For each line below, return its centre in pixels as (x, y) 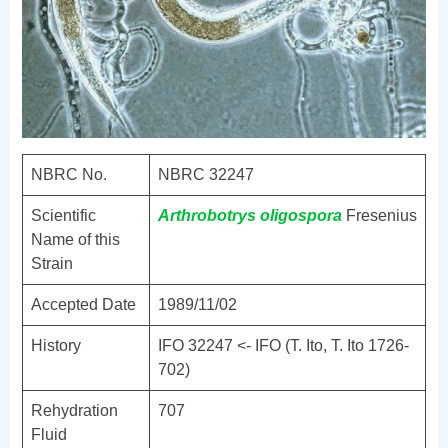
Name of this (75, 239)
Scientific (63, 215)
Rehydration (74, 410)
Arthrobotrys (206, 215)
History (55, 345)
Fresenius (379, 215)
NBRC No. (68, 174)
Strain (51, 263)
